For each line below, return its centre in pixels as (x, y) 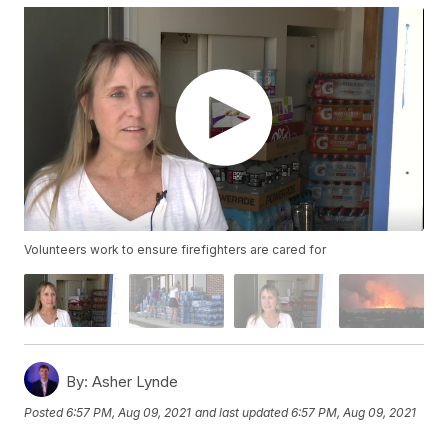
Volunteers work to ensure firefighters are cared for (175, 250)
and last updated (242, 413)
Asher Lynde (133, 381)
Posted (45, 413)
